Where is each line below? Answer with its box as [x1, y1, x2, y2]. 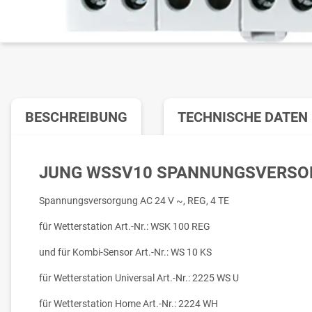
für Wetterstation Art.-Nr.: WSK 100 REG [39, 221, 210, 233]
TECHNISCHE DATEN [178, 109, 308, 126]
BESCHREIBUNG [25, 109, 127, 126]
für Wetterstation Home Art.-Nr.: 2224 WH [39, 298, 218, 310]
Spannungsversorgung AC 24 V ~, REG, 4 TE [39, 195, 229, 207]
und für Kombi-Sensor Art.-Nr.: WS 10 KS [39, 247, 212, 258]
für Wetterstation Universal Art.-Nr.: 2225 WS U [39, 272, 239, 284]
